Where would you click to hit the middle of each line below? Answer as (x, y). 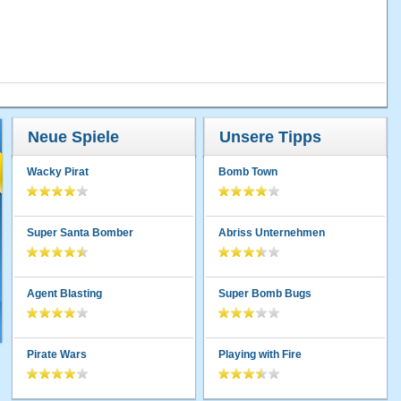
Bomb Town (248, 172)
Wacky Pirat (58, 172)
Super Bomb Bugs (265, 294)
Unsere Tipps (270, 137)
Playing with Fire (260, 355)
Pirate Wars (57, 355)
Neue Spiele (73, 137)
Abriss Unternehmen (272, 233)
